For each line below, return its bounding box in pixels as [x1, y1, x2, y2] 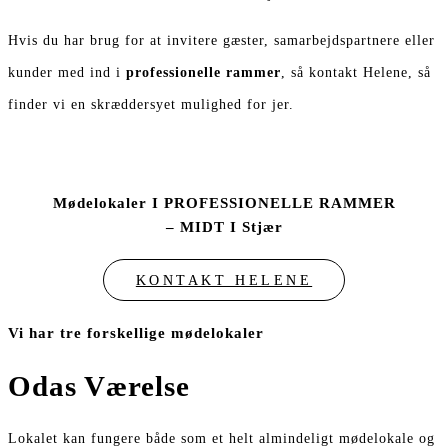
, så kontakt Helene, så [281, 63, 431, 80]
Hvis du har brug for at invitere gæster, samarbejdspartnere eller [8, 31, 435, 48]
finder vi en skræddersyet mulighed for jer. [8, 95, 294, 112]
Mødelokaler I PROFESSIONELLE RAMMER [52, 195, 396, 212]
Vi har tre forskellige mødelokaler [8, 325, 264, 342]
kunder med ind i [8, 63, 126, 80]
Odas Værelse [8, 370, 190, 403]
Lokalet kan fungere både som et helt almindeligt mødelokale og [8, 429, 435, 446]
